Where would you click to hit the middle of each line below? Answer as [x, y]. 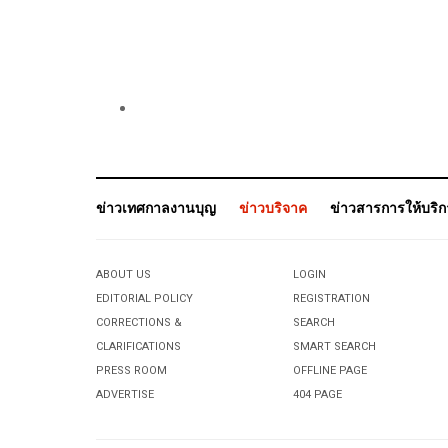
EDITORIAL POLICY [144, 298]
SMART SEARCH [335, 346]
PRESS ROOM [131, 370]
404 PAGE [318, 394]
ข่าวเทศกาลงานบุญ [156, 208]
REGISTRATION [332, 298]
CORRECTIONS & [139, 322]
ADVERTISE [125, 394]
